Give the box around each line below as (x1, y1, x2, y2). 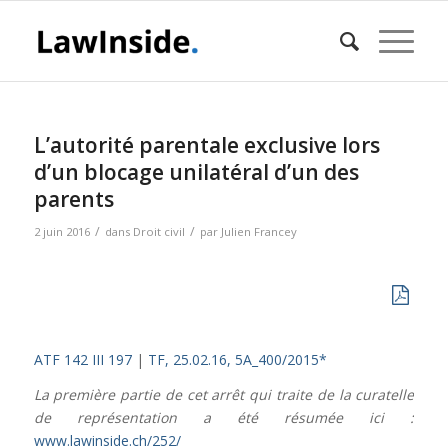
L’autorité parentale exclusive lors (33, 131, 380, 159)
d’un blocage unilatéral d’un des (33, 158, 359, 186)
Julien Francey (220, 224, 297, 239)
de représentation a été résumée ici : (33, 407, 415, 427)
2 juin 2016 (33, 224, 90, 239)
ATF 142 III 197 (33, 349, 132, 369)
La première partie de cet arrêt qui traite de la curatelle (33, 384, 415, 404)
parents (33, 185, 114, 213)
